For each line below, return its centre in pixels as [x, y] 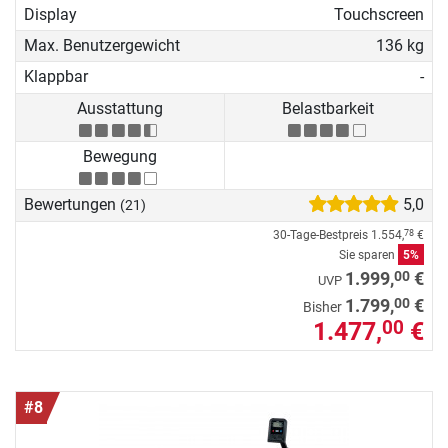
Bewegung [119, 157]
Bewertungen [72, 205]
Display [50, 14]
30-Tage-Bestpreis [322, 234]
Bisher [324, 307]
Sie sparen [368, 254]
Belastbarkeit [328, 108]
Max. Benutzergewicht [102, 45]
